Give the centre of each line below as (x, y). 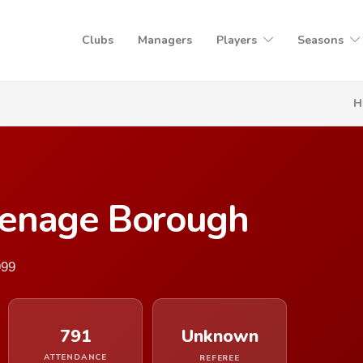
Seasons (320, 40)
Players (237, 40)
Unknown (220, 336)
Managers (165, 40)
